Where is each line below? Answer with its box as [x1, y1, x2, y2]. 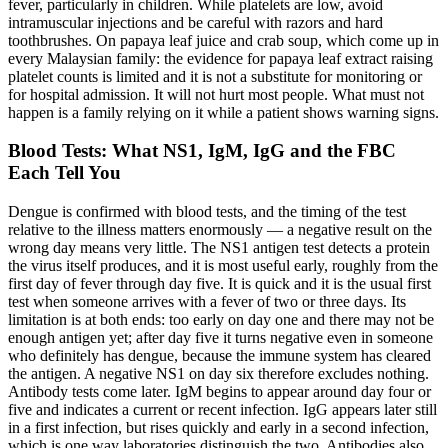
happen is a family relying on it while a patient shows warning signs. [8, 103, 439, 121]
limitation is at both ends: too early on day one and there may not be [8, 310, 434, 328]
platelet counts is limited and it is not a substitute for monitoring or [8, 67, 422, 85]
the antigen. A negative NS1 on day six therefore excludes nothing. [8, 364, 429, 382]
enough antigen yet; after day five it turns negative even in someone [8, 328, 433, 346]
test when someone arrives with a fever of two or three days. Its [8, 292, 406, 310]
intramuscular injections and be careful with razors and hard [8, 13, 383, 31]
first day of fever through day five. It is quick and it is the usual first [8, 274, 431, 292]
